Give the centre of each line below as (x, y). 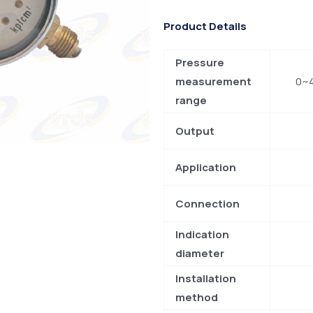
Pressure (200, 63)
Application (206, 168)
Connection (208, 204)
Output (195, 131)
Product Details (205, 26)
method (197, 298)
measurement (213, 82)
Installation (206, 279)
